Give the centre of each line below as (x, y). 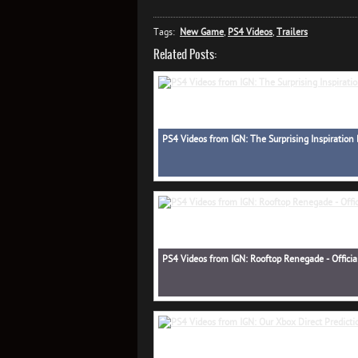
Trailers (292, 31)
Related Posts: (185, 54)
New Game (202, 31)
